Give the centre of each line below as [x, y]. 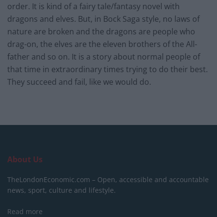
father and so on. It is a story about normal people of [104, 57]
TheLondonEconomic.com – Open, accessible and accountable [108, 180]
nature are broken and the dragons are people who [101, 32]
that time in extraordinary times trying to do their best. [108, 70]
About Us [25, 160]
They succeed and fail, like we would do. [80, 82]
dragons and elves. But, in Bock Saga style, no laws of [103, 19]
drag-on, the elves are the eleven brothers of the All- [102, 44]
